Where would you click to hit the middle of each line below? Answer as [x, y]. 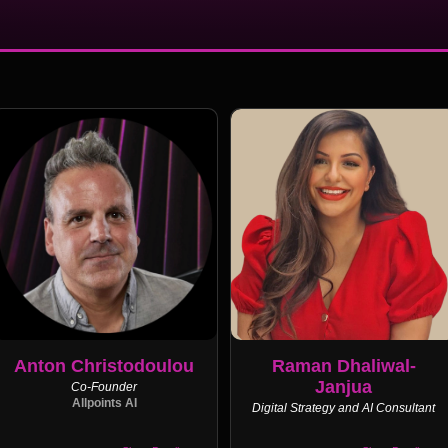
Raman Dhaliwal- [343, 365]
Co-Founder [104, 386]
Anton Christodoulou [104, 365]
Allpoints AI [104, 402]
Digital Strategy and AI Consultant [344, 407]
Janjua [344, 386]
